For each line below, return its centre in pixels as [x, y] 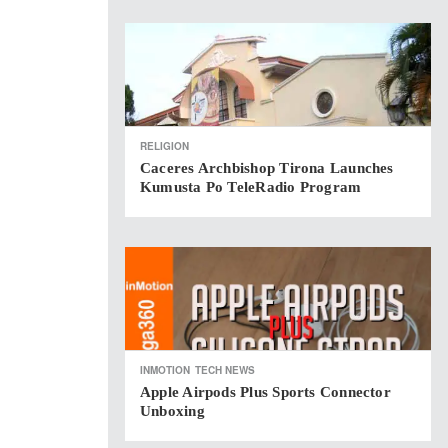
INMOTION [165, 370]
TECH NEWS [225, 370]
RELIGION [164, 146]
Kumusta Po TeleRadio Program [251, 187]
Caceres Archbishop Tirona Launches [267, 168]
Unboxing [172, 411]
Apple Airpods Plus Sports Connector [265, 392]
